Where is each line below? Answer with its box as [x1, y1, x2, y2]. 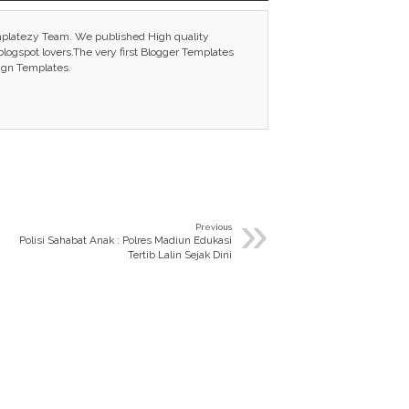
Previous [195, 222, 232, 232]
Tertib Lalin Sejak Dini [128, 248, 232, 261]
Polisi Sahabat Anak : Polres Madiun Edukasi [19, 234, 232, 246]
